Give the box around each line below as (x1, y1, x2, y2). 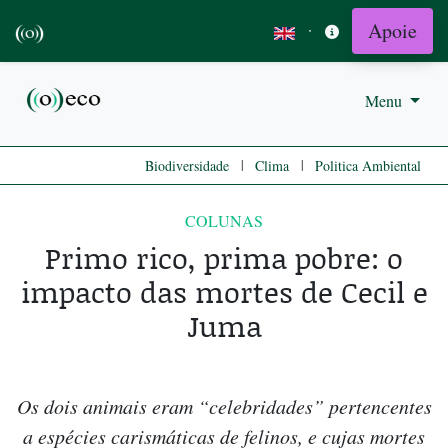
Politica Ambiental (315, 156, 421, 176)
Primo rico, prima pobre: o (45, 237, 403, 279)
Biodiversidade (145, 156, 229, 176)
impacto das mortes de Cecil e (20, 271, 428, 313)
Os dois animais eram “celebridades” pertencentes (16, 393, 432, 420)
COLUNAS (185, 210, 263, 232)
